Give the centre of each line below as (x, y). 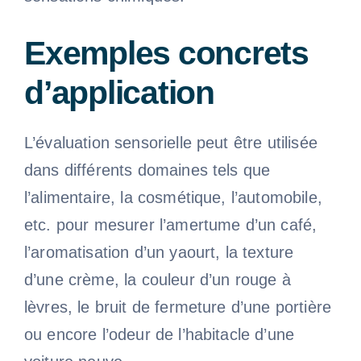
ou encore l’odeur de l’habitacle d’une (159, 334)
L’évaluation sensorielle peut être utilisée (170, 142)
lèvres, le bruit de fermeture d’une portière (178, 307)
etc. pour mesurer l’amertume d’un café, (170, 224)
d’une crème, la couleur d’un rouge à (157, 279)
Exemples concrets (166, 53)
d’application (119, 92)
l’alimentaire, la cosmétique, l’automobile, (173, 197)
